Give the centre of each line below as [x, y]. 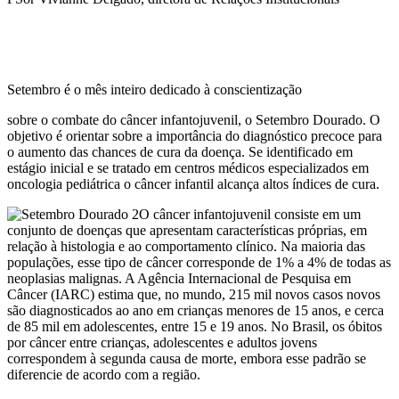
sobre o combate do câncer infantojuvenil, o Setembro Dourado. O [194, 120]
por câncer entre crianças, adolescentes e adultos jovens [162, 343]
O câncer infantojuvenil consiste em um [250, 215]
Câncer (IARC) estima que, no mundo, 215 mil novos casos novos [194, 295]
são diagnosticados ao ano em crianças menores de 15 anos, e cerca [195, 311]
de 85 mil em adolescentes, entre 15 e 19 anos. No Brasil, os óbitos [195, 327]
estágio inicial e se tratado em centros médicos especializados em [188, 168]
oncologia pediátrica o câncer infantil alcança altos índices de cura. [193, 184]
